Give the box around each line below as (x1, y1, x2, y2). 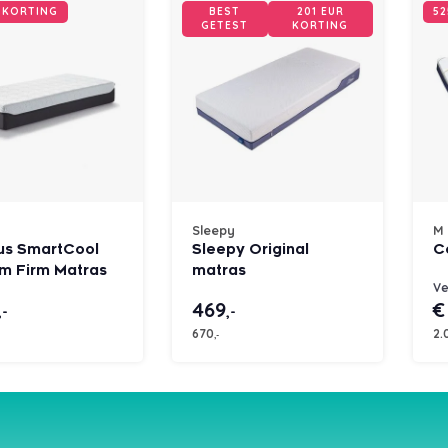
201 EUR (296, 5, 344, 19)
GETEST (201, 19, 249, 33)
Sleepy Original (192, 241, 309, 259)
